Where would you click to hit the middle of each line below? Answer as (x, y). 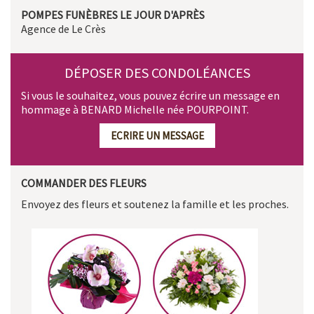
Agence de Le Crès (63, 28)
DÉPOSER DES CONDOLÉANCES (157, 72)
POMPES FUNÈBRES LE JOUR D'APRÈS (113, 14)
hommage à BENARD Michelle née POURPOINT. (135, 109)
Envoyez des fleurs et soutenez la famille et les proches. (155, 204)
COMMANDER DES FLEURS (84, 183)
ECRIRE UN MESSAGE (157, 135)
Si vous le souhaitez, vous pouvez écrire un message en (150, 95)
